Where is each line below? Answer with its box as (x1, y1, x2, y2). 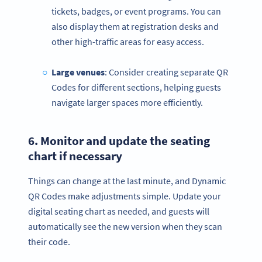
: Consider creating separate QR (104, 65, 228, 78)
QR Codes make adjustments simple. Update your (28, 190, 221, 202)
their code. (28, 236, 70, 248)
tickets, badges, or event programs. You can (51, 5, 221, 17)
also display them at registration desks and (51, 20, 219, 32)
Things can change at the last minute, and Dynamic (28, 175, 226, 187)
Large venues (51, 65, 105, 78)
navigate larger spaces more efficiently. (51, 96, 203, 108)
